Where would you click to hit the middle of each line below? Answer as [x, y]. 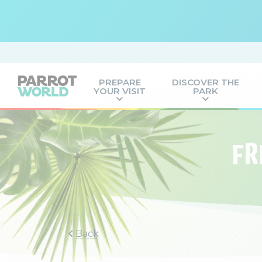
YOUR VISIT [120, 91]
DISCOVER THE [206, 82]
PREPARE [120, 82]
